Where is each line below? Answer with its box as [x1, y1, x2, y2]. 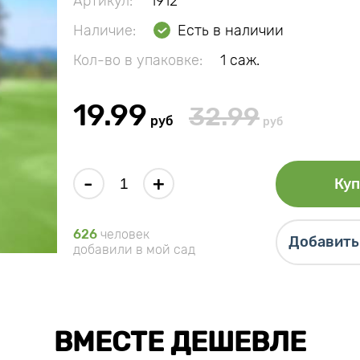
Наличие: [73, 21, 136, 39]
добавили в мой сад [73, 242, 195, 258]
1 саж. [220, 51, 260, 69]
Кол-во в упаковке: [73, 51, 202, 69]
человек [97, 227, 149, 243]
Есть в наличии [178, 21, 284, 39]
